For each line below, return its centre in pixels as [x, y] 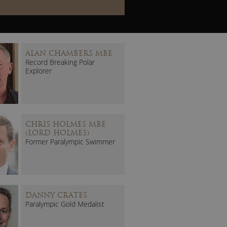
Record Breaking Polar [60, 62]
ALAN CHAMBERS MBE [69, 53]
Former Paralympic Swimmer [70, 141]
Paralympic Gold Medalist [65, 204]
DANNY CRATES [56, 195]
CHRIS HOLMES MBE [66, 124]
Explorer [39, 70]
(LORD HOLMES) [57, 133]
